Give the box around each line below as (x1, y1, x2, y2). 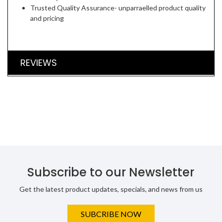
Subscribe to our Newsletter (27, 164, 195, 180)
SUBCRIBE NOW (80, 209, 141, 219)
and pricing (30, 14, 65, 22)
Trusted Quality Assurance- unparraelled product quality (30, 3, 206, 12)
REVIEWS (20, 56, 57, 69)
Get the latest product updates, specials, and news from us (19, 185, 203, 193)
